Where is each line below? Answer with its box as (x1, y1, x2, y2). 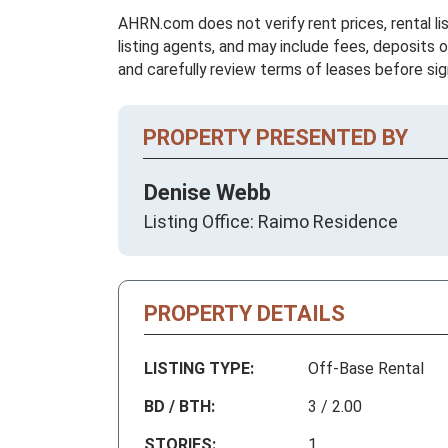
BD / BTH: (144, 397, 215, 417)
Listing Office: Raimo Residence (144, 211, 398, 233)
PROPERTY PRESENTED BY (143, 125, 408, 151)
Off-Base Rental (308, 359, 424, 379)
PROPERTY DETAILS (144, 301, 345, 327)
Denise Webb (144, 180, 271, 206)
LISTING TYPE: (144, 359, 254, 379)
